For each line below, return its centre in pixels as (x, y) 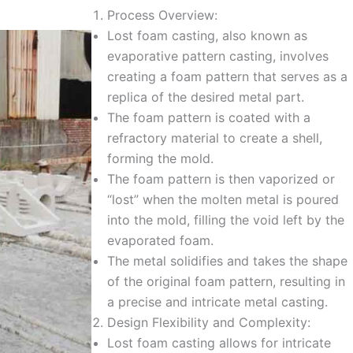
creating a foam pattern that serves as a (227, 76)
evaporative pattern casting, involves (218, 56)
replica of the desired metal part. (206, 97)
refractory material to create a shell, (215, 137)
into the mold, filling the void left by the (226, 219)
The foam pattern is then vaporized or (221, 178)
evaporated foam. (160, 240)
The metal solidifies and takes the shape (227, 260)
